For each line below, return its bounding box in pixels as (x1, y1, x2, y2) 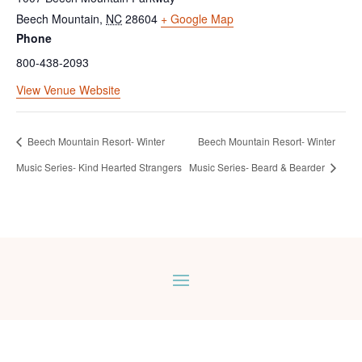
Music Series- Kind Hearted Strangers (16, 160, 182, 175)
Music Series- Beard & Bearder (188, 160, 327, 175)
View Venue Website (16, 81, 120, 98)
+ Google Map (161, 10, 234, 27)
